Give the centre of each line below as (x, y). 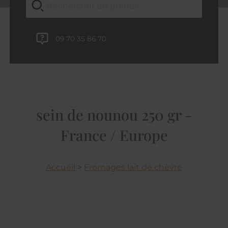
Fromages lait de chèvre (133, 167)
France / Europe (114, 135)
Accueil (61, 167)
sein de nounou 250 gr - (114, 115)
